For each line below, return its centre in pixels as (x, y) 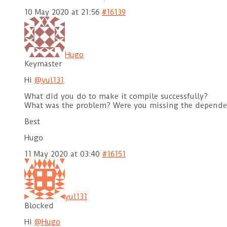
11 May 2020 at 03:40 (62, 154)
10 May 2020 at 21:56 (62, 12)
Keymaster (43, 64)
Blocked (39, 206)
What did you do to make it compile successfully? (116, 97)
